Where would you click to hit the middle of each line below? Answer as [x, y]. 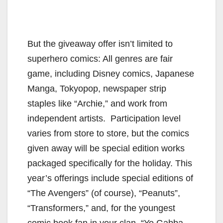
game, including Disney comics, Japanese [111, 73]
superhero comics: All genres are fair [100, 58]
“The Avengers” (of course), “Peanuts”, [104, 193]
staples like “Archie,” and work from [97, 103]
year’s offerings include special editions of [110, 178]
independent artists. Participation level [104, 118]
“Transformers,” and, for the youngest [101, 208]
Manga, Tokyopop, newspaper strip [97, 88]
